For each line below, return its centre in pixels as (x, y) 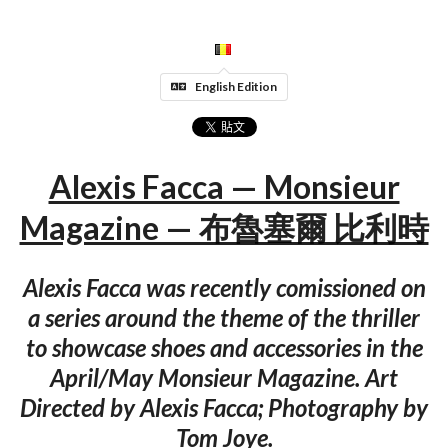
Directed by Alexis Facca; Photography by (224, 407)
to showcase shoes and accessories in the (224, 347)
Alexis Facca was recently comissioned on (224, 287)
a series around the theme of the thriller (224, 317)
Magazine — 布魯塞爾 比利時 (224, 228)
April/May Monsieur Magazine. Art (224, 377)
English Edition (236, 86)
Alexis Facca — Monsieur (224, 187)
